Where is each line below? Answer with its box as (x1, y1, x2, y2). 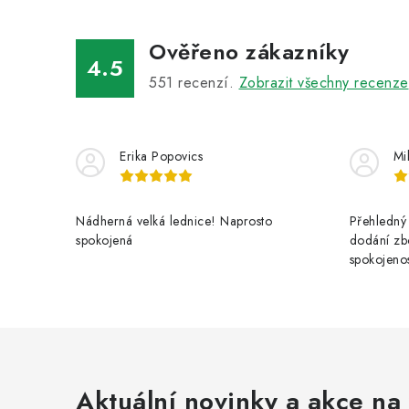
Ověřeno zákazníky (149, 36, 350, 68)
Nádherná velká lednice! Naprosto (76, 212, 272, 230)
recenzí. (173, 72, 239, 93)
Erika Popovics (120, 147, 203, 165)
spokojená (76, 231, 133, 249)
